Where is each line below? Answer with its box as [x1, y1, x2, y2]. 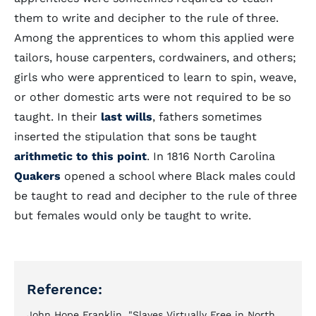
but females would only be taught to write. [14, 209, 251, 222]
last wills [97, 110, 152, 123]
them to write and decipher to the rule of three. [14, 11, 279, 25]
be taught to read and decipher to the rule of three [14, 189, 297, 202]
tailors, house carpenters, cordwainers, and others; [14, 51, 296, 64]
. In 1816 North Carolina [147, 150, 275, 163]
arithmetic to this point [14, 150, 147, 163]
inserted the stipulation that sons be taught [14, 130, 257, 143]
